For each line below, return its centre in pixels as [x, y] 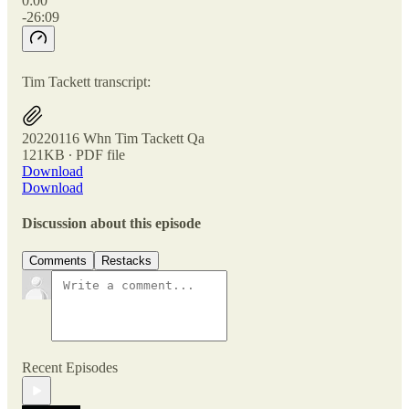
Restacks [126, 261]
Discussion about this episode [111, 223]
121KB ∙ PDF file [73, 154]
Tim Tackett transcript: [86, 81]
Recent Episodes [70, 368]
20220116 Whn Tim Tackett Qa [113, 138]
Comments [58, 261]
